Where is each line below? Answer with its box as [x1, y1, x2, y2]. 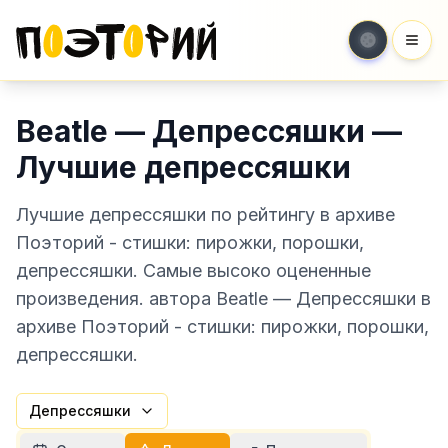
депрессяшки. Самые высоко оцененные [16, 260, 371, 281]
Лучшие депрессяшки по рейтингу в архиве [16, 204, 395, 225]
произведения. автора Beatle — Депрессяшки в [16, 288, 431, 309]
